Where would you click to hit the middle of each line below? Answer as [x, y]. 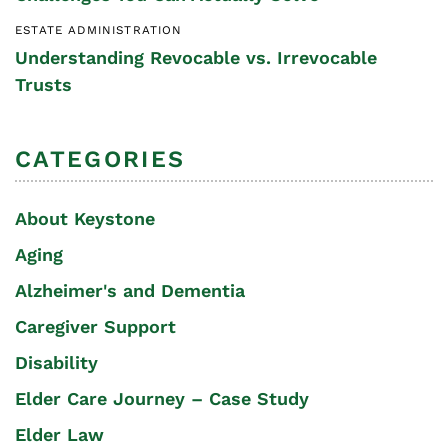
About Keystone [85, 219]
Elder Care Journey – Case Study [162, 399]
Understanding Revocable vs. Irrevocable [196, 58]
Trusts [43, 85]
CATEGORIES [100, 158]
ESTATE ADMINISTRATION [99, 30]
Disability [56, 363]
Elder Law [59, 435]
